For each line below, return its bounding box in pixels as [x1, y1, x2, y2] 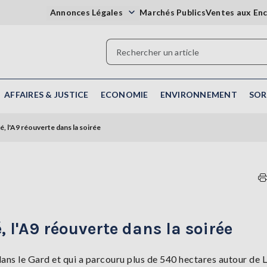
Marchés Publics [139, 7, 206, 17]
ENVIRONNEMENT [160, 89, 237, 100]
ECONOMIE [100, 89, 148, 100]
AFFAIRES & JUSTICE [4, 89, 89, 100]
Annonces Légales [49, 7, 125, 17]
